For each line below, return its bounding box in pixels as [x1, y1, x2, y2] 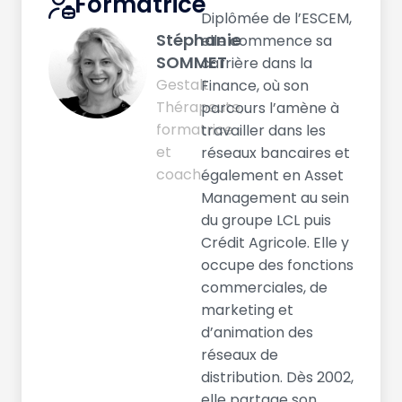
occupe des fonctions [201, 254, 354, 275]
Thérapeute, [156, 96, 243, 118]
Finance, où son [201, 74, 309, 96]
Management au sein [201, 187, 349, 208]
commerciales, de [201, 276, 328, 298]
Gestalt [156, 74, 209, 95]
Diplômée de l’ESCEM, [201, 7, 352, 29]
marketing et [201, 299, 293, 320]
